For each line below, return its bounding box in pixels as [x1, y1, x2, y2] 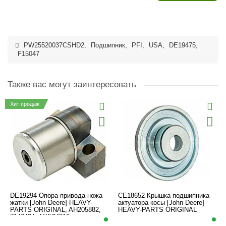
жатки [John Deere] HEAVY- [10, 199, 93, 206]
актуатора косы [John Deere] [118, 199, 204, 206]
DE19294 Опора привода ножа [10, 192, 102, 199]
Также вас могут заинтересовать [8, 80, 136, 89]
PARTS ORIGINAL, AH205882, [10, 206, 101, 213]
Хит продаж [10, 101, 39, 107]
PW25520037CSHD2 [24, 42, 84, 49]
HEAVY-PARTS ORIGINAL [118, 206, 197, 213]
